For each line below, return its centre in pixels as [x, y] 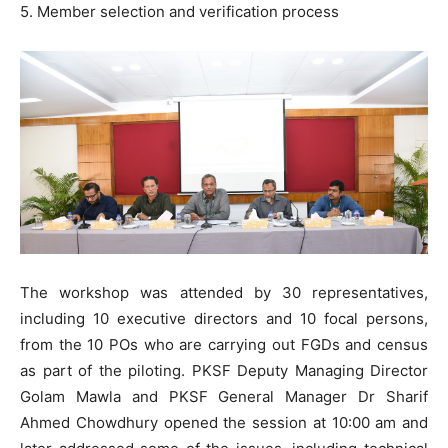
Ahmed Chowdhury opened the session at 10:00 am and [224, 422]
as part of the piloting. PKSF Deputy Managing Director [224, 370]
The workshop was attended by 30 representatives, [224, 292]
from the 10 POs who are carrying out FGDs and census [224, 344]
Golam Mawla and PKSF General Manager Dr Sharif [224, 396]
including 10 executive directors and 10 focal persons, [224, 318]
